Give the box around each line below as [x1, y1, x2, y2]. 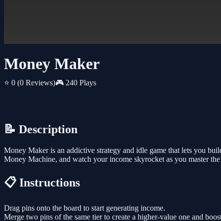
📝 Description [4, 123, 77, 136]
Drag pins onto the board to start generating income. [4, 204, 165, 213]
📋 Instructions [4, 176, 80, 189]
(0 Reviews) [17, 78, 55, 87]
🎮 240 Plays [55, 78, 96, 87]
